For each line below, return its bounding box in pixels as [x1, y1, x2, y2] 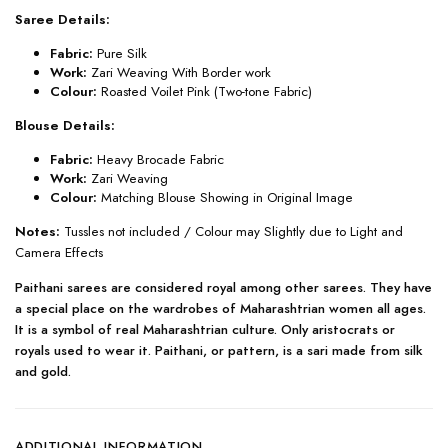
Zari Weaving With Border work [87, 62, 271, 82]
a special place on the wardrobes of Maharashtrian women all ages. [15, 298, 426, 318]
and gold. [15, 361, 71, 381]
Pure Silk [93, 43, 147, 63]
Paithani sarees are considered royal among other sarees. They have [15, 277, 432, 297]
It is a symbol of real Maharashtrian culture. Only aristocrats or [15, 319, 395, 339]
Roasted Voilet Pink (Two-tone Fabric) [97, 81, 312, 101]
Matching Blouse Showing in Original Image [97, 187, 353, 207]
